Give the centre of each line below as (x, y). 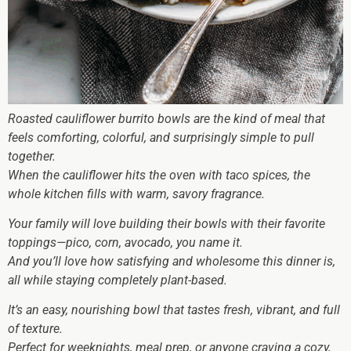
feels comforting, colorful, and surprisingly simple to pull (161, 137)
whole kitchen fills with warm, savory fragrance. (136, 194)
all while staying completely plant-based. (118, 280)
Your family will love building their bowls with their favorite (166, 223)
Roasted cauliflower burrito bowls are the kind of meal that (166, 118)
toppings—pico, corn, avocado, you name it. (125, 242)
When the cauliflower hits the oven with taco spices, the (159, 175)
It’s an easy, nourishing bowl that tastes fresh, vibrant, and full (174, 310)
